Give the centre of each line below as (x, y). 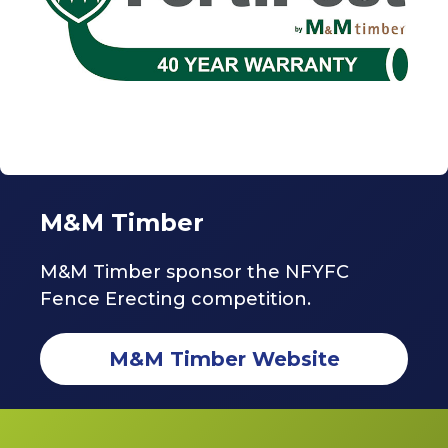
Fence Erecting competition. (175, 299)
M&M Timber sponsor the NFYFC (194, 272)
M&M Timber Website (224, 359)
